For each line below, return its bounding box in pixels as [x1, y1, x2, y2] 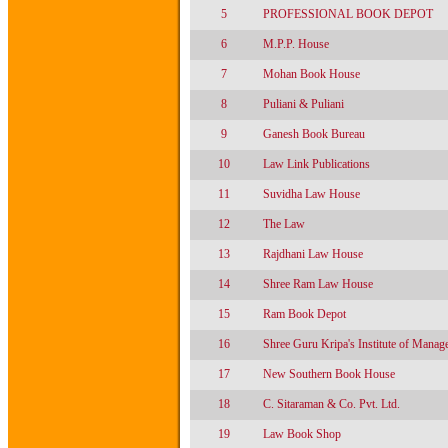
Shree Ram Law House [263, 277, 373, 291]
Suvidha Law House [263, 187, 360, 201]
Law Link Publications [263, 157, 370, 171]
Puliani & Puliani [263, 97, 344, 111]
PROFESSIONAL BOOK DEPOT [263, 7, 433, 21]
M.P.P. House [263, 37, 329, 51]
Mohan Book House [263, 67, 360, 81]
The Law [263, 217, 305, 231]
